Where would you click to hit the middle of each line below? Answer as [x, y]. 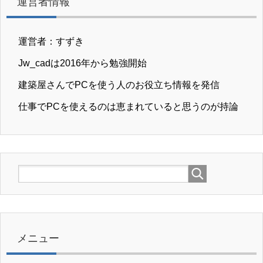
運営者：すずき [51, 42]
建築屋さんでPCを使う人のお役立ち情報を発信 [119, 85]
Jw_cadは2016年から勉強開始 [82, 63]
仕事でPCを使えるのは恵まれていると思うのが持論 [128, 107]
